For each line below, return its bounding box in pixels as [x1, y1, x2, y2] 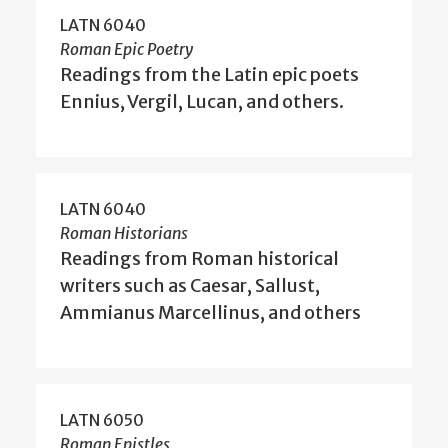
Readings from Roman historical [60, 247, 339, 271]
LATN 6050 [60, 410, 144, 431]
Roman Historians [60, 223, 188, 244]
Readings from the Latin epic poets [60, 63, 359, 87]
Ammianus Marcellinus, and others [60, 301, 361, 325]
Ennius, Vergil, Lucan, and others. [60, 90, 344, 114]
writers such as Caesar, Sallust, [60, 274, 320, 298]
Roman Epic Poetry [60, 39, 193, 60]
